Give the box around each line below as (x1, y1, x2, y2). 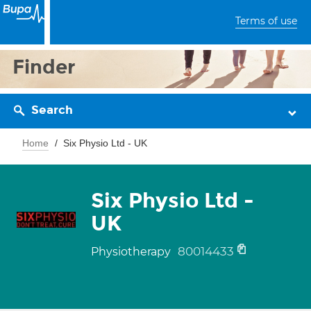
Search (31, 103, 73, 117)
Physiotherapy (91, 245, 174, 258)
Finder (12, 55, 76, 79)
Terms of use (235, 15, 297, 27)
